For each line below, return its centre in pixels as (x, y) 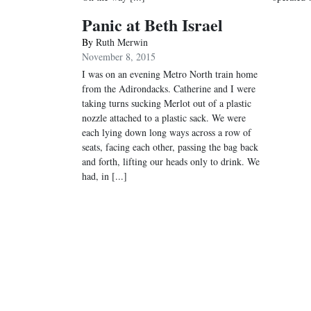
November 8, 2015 (119, 57)
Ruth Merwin (122, 42)
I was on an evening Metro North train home (170, 74)
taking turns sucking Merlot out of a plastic (167, 103)
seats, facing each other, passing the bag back (170, 147)
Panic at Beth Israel (152, 25)
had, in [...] (104, 176)
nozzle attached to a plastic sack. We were (164, 118)
